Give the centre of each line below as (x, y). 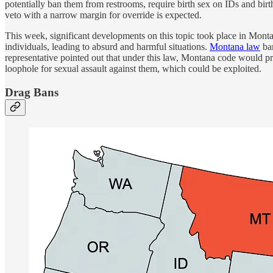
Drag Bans (32, 93)
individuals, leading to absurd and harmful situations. (107, 47)
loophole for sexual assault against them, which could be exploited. (133, 69)
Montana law (235, 47)
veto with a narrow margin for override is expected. (103, 15)
